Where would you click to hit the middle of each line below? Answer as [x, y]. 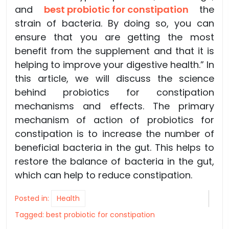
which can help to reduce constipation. [104, 175]
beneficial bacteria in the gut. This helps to [114, 148]
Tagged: [30, 215]
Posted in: [33, 199]
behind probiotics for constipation [114, 93]
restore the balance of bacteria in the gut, [114, 162]
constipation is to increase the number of [114, 134]
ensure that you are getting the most [114, 37]
